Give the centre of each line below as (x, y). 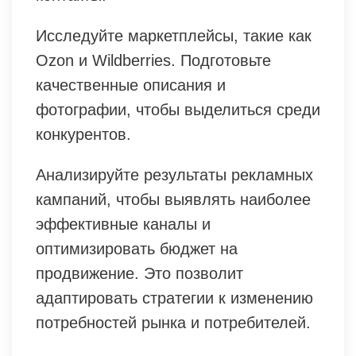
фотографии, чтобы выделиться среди (178, 109)
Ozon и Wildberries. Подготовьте (153, 60)
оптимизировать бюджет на (137, 248)
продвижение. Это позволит (139, 273)
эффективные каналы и (123, 224)
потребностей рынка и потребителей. (173, 322)
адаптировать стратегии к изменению (174, 298)
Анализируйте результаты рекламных (174, 174)
